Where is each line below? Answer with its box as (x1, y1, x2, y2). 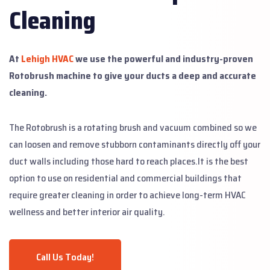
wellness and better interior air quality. (9, 204, 165, 219)
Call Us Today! (36, 249, 94, 265)
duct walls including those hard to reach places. (9, 153, 198, 169)
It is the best (198, 153, 248, 169)
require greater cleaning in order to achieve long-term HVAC (9, 187, 246, 202)
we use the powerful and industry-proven (74, 51, 253, 66)
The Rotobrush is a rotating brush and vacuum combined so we (9, 119, 257, 135)
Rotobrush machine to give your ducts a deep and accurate (9, 67, 256, 83)
